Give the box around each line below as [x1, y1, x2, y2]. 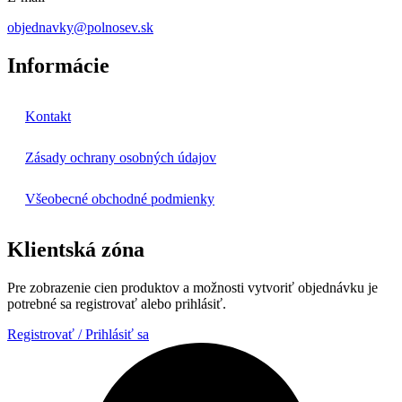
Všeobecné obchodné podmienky [25, 191, 214, 207]
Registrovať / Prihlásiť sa [7, 326, 149, 342]
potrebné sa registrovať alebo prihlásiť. [7, 295, 226, 311]
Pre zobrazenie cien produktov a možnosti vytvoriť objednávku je [7, 279, 378, 295]
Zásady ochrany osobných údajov [25, 150, 216, 166]
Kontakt [25, 109, 71, 125]
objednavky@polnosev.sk [7, 20, 153, 36]
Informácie [7, 54, 109, 78]
